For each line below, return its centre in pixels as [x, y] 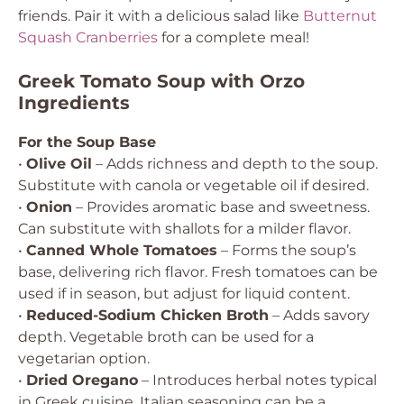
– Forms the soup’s [287, 250]
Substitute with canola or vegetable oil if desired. [193, 185]
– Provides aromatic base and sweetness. [221, 207]
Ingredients [74, 103]
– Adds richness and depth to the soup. [235, 164]
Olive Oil [59, 164]
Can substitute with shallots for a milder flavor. [184, 229]
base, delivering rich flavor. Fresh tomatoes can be [198, 272]
